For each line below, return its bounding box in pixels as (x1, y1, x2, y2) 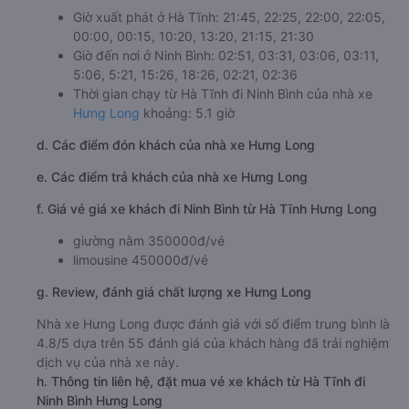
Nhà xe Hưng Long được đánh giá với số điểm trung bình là (37, 315, 390, 331)
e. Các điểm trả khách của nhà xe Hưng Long (37, 168, 308, 184)
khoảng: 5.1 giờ (140, 104, 235, 121)
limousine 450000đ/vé (73, 251, 208, 267)
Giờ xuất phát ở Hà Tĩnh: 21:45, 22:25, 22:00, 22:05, (73, 8, 385, 25)
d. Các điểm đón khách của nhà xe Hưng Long (37, 136, 315, 152)
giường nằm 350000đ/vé (73, 232, 225, 248)
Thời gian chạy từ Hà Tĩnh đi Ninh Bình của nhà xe (73, 85, 372, 101)
